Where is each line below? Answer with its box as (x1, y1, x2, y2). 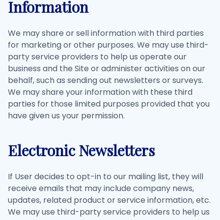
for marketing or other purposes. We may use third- (8, 39, 209, 51)
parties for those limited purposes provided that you (8, 98, 210, 110)
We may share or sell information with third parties (8, 27, 204, 39)
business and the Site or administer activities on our (8, 63, 205, 74)
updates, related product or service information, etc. (8, 194, 211, 206)
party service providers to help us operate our (8, 51, 187, 62)
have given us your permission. (8, 110, 125, 121)
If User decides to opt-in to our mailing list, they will (8, 171, 203, 182)
